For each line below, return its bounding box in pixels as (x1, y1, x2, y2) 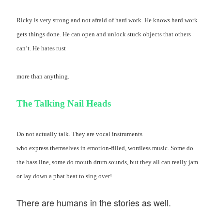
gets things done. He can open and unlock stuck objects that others (16, 30, 191, 38)
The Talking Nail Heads (16, 98, 111, 109)
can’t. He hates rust (16, 44, 66, 52)
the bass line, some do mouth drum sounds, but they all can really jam (16, 158, 199, 166)
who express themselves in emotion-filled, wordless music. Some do (16, 144, 194, 152)
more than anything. (16, 73, 70, 80)
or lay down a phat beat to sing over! (16, 172, 112, 180)
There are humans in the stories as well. (16, 196, 171, 209)
